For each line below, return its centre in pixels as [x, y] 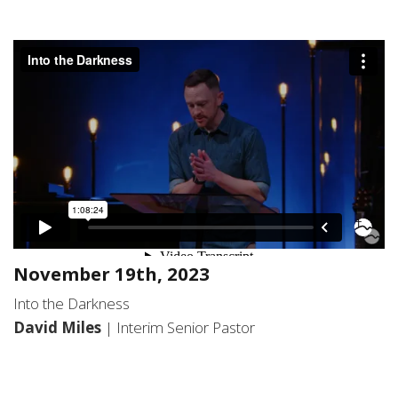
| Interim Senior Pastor [180, 328]
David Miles [59, 328]
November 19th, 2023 [111, 274]
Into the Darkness [72, 304]
